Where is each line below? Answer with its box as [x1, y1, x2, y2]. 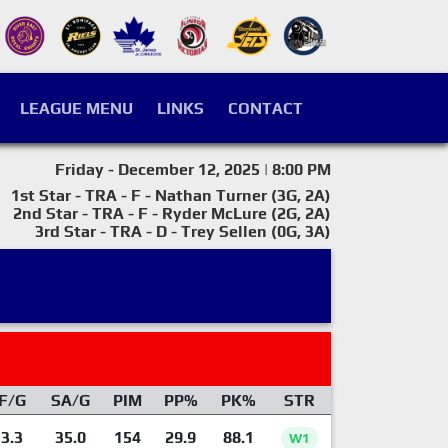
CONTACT [228, 99, 303, 118]
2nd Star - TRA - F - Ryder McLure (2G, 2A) [13, 204, 331, 223]
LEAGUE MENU [20, 99, 133, 118]
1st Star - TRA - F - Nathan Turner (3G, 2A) [11, 186, 331, 205]
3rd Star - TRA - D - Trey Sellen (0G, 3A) [35, 222, 331, 241]
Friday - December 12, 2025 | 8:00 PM [55, 160, 331, 179]
